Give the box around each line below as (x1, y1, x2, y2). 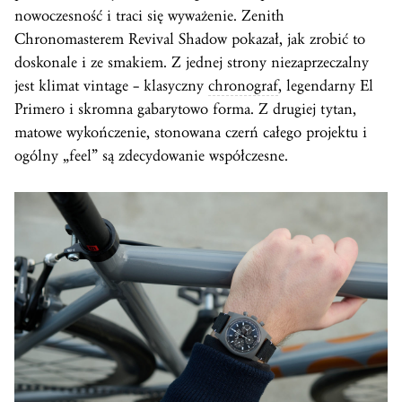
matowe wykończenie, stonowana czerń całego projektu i (14, 123, 367, 143)
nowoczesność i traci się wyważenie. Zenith (14, 6, 284, 26)
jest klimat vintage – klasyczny (14, 76, 208, 96)
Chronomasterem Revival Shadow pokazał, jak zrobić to (14, 30, 365, 49)
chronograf (208, 76, 278, 96)
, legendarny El (278, 76, 373, 96)
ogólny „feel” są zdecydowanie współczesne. (14, 146, 288, 166)
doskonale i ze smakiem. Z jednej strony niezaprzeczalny (14, 53, 369, 73)
